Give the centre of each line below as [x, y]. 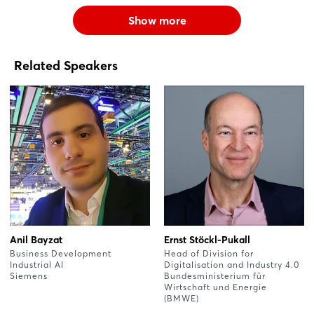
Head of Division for [209, 253]
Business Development [61, 253]
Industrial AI [37, 264]
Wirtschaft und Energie [216, 287]
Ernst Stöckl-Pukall [207, 239]
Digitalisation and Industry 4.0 [232, 264]
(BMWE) [182, 298]
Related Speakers [66, 65]
